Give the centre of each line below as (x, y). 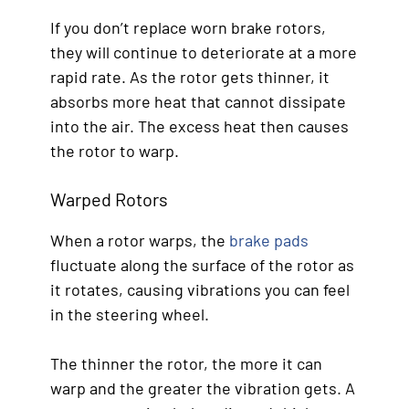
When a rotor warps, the (140, 240)
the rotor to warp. (115, 150)
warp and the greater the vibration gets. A (203, 388)
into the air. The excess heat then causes (199, 126)
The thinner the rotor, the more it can (186, 363)
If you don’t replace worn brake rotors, (188, 27)
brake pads (269, 240)
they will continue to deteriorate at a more (204, 52)
